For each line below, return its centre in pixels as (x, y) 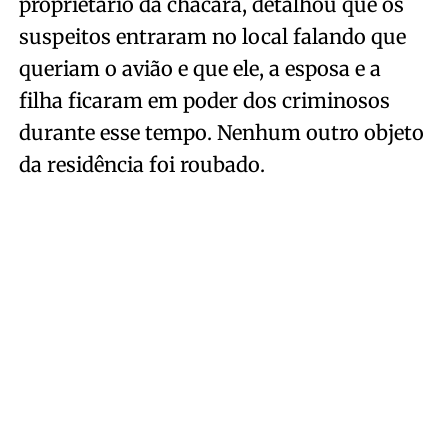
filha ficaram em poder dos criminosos (204, 100)
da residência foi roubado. (141, 164)
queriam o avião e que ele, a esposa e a (199, 68)
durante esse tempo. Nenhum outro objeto (221, 132)
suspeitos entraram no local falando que (212, 36)
